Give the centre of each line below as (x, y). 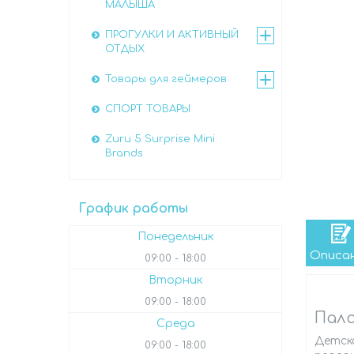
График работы (133, 209)
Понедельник (175, 237)
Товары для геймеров (166, 79)
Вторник (175, 281)
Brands (124, 154)
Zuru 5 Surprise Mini (160, 139)
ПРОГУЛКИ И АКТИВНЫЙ (172, 35)
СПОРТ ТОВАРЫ (148, 109)
